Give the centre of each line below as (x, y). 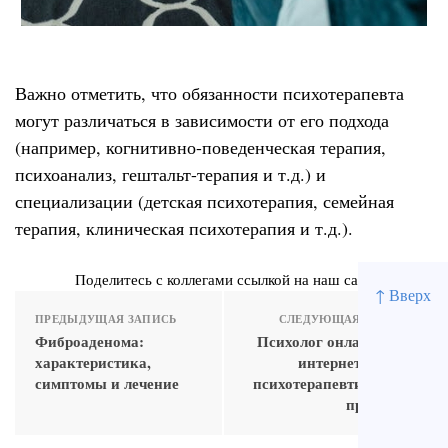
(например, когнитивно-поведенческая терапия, (200, 146)
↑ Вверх (403, 294)
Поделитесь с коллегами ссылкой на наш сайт (224, 279)
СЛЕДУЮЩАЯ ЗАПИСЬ (345, 319)
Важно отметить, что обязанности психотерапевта (209, 92)
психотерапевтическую (333, 383)
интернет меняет (355, 362)
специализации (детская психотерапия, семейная (204, 200)
